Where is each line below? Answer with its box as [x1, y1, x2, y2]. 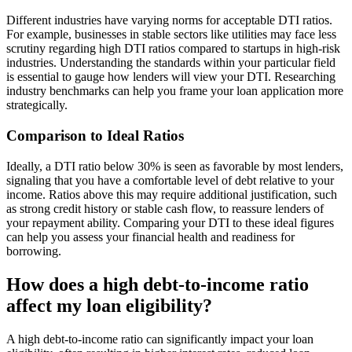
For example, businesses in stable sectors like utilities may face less [6, 27, 336, 42]
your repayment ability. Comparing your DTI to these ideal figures [6, 215, 334, 229]
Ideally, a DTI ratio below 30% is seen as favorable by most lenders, [6, 159, 343, 173]
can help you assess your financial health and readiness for [6, 229, 295, 244]
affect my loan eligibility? [6, 295, 212, 316]
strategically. [6, 98, 68, 112]
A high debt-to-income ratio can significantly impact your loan [6, 332, 313, 346]
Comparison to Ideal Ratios [6, 126, 184, 144]
